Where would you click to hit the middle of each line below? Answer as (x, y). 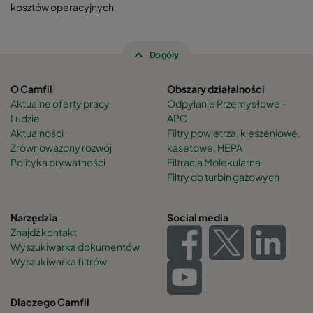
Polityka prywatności (58, 162)
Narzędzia (34, 217)
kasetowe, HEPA (205, 147)
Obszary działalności (216, 88)
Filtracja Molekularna (214, 162)
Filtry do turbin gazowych (223, 176)
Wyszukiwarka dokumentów (75, 246)
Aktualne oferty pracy (60, 103)
